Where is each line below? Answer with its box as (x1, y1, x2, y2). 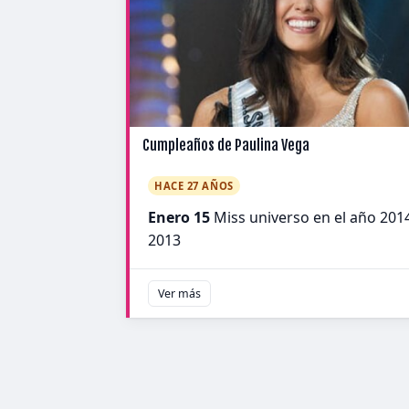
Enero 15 (148, 207, 210, 227)
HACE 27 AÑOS (154, 179, 234, 193)
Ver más (158, 286, 201, 301)
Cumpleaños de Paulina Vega (142, 136, 309, 154)
